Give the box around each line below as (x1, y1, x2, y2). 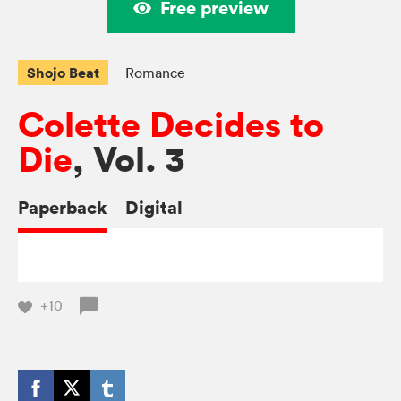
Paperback (18, 195, 107, 220)
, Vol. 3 (73, 137, 184, 183)
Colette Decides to (18, 102, 324, 149)
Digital (125, 195, 183, 220)
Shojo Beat (27, 63, 99, 83)
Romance (125, 64, 185, 82)
